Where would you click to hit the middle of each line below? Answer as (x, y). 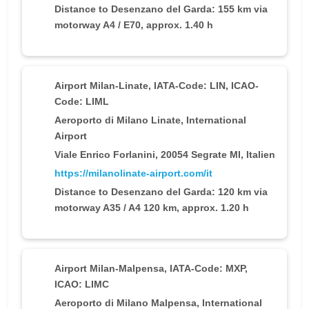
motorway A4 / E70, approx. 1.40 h (134, 25)
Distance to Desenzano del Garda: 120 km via (161, 192)
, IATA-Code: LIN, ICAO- (203, 86)
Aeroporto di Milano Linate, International (150, 120)
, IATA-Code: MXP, (206, 269)
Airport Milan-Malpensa (109, 269)
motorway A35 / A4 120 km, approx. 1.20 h (152, 208)
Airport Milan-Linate (101, 86)
